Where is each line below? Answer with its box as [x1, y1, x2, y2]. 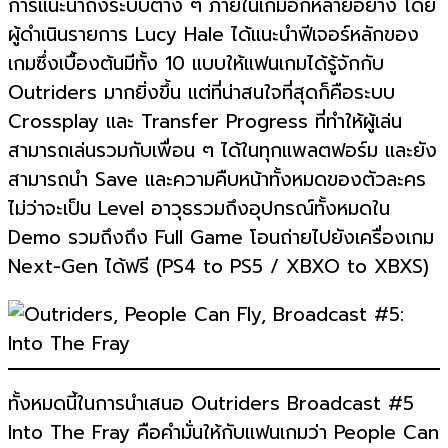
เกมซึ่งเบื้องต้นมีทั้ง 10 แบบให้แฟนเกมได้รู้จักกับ [8, 49, 384, 79]
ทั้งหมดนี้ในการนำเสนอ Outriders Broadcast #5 [8, 388, 414, 418]
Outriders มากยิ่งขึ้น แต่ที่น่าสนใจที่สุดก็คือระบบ [8, 78, 395, 108]
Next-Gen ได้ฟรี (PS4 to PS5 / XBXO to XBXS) [8, 252, 429, 282]
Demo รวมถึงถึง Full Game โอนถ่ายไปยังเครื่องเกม [8, 223, 434, 253]
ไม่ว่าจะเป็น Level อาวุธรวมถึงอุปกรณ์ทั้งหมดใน [8, 194, 390, 224]
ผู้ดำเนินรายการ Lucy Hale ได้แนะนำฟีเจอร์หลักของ [8, 20, 419, 50]
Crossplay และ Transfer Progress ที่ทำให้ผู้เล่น [8, 107, 402, 137]
